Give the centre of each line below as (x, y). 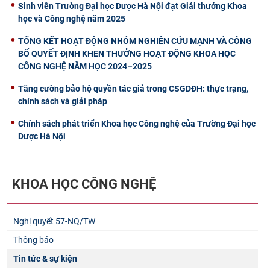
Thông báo (33, 240)
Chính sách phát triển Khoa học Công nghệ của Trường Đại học (137, 123)
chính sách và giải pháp (63, 101)
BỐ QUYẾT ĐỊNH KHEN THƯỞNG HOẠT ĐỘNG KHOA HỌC (127, 53)
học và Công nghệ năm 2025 (72, 18)
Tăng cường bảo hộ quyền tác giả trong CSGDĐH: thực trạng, (133, 88)
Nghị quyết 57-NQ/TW (54, 221)
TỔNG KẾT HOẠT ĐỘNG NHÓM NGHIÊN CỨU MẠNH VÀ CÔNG (135, 41)
